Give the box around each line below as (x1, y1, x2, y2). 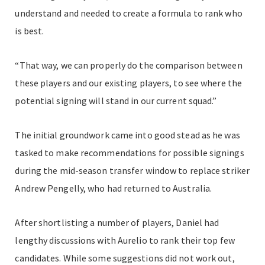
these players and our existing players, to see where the (15, 76, 243, 89)
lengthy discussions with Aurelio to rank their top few (15, 234, 235, 246)
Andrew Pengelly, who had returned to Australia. (15, 182, 212, 194)
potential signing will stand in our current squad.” (15, 94, 217, 106)
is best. (15, 24, 44, 37)
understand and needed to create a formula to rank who (15, 7, 243, 19)
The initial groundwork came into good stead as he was (15, 128, 240, 141)
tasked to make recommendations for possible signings (15, 146, 244, 159)
